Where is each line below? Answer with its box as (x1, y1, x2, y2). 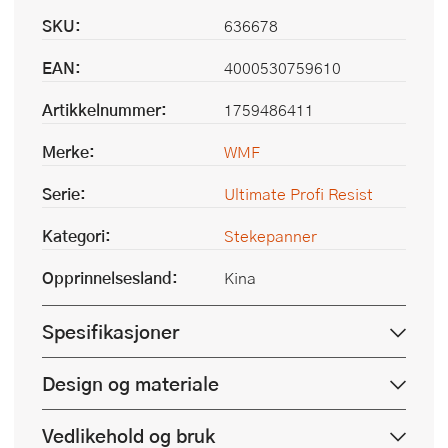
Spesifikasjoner (42, 316, 179, 346)
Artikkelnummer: (42, 97, 167, 121)
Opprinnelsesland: (42, 265, 178, 289)
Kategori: (42, 223, 111, 247)
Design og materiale (42, 368, 219, 398)
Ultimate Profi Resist (224, 181, 373, 205)
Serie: (42, 181, 86, 205)
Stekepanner (224, 223, 317, 247)
